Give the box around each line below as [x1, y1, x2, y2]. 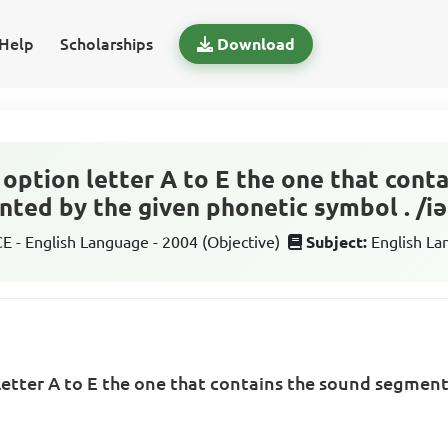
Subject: [306, 233, 368, 251]
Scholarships [59, 35, 153, 53]
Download [216, 35, 295, 53]
